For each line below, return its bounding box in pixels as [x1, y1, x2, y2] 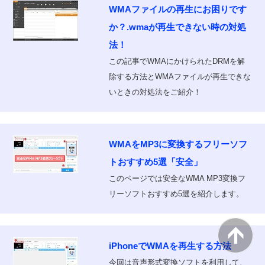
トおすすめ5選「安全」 [108, 157, 202, 167]
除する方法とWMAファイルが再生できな [108, 72, 251, 81]
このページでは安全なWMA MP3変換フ [108, 174, 245, 183]
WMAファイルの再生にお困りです [108, 4, 247, 14]
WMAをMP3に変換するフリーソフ [108, 139, 247, 149]
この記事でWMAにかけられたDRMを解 [108, 57, 245, 66]
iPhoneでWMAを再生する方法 [108, 241, 231, 251]
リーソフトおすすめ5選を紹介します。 [108, 189, 244, 198]
